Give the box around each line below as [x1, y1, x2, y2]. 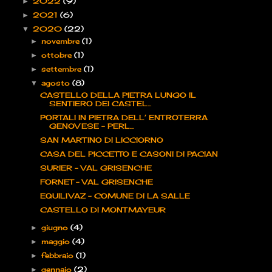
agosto [41, 78, 73, 88]
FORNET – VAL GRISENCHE [39, 177, 153, 187]
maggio [41, 237, 73, 246]
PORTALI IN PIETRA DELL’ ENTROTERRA [39, 113, 208, 123]
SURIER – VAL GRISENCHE [39, 163, 152, 173]
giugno [41, 223, 71, 233]
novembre [41, 36, 83, 46]
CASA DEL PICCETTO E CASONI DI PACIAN [39, 149, 218, 159]
